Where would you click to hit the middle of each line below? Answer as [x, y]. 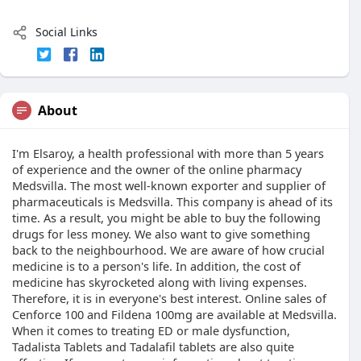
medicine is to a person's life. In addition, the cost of [156, 266]
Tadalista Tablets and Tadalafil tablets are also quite [153, 347]
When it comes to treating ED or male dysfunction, [151, 331]
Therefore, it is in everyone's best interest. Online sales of [169, 299]
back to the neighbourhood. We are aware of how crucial [168, 250]
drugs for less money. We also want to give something [161, 234]
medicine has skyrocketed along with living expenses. [160, 282]
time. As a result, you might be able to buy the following [166, 218]
